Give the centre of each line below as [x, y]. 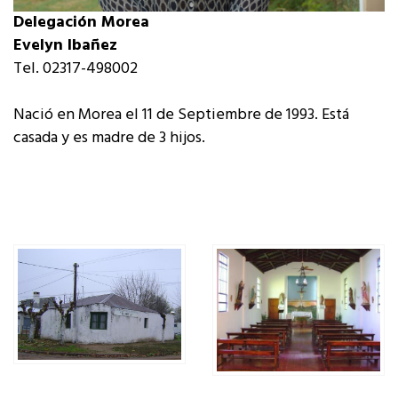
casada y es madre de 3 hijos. [109, 138]
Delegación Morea [81, 22]
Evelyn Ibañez [65, 45]
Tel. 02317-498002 [76, 68]
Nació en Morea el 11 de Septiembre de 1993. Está [181, 115]
